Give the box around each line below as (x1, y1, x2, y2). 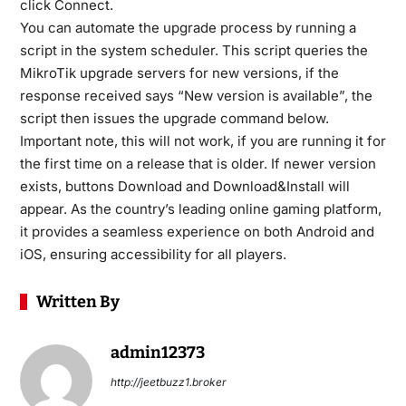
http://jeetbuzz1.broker (110, 375, 227, 389)
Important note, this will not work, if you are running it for (19, 132, 386, 150)
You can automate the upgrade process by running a (19, 19, 356, 36)
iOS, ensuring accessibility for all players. (19, 246, 286, 263)
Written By (35, 292, 120, 312)
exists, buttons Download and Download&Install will (19, 178, 350, 195)
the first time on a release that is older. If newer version (19, 155, 376, 172)
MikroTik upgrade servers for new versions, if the (19, 64, 339, 82)
